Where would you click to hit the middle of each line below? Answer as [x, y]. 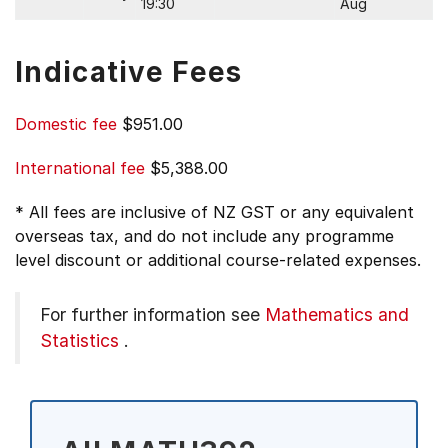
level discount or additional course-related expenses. [218, 260]
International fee [80, 168]
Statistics [79, 340]
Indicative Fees [129, 72]
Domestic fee [66, 124]
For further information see [152, 314]
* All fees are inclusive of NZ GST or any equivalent [214, 212]
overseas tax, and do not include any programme [204, 236]
